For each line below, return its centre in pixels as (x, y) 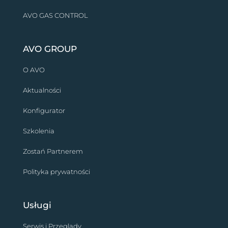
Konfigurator (44, 111)
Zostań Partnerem (53, 151)
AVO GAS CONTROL (55, 16)
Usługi (37, 205)
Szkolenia (38, 131)
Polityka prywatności (56, 172)
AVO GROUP (50, 49)
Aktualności (42, 90)
